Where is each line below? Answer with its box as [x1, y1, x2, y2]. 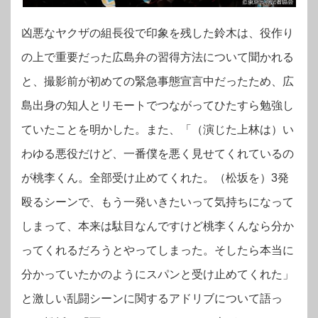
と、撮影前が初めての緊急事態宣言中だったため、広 [21, 75, 294, 87]
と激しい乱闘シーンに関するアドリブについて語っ [21, 292, 283, 305]
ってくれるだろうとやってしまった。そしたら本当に [21, 243, 294, 256]
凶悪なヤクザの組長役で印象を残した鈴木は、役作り [21, 26, 294, 39]
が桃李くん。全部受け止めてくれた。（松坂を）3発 [21, 171, 289, 184]
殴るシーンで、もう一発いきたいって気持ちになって [21, 195, 294, 208]
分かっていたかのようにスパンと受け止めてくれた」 [21, 268, 294, 280]
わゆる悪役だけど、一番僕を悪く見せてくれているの [21, 147, 294, 160]
